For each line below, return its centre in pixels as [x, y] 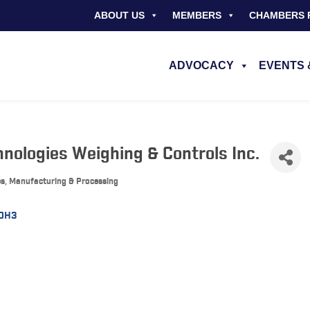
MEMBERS [197, 15]
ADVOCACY [201, 65]
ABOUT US [119, 15]
